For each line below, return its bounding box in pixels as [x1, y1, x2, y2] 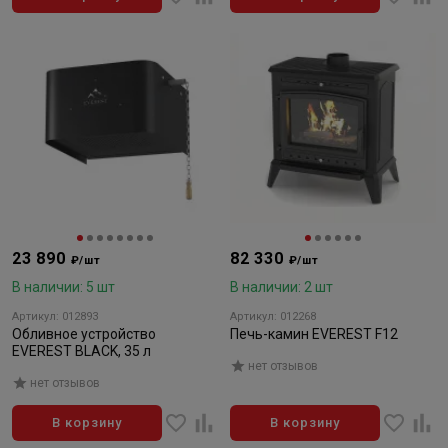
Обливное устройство [12, 326, 156, 342]
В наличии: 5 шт [12, 279, 115, 295]
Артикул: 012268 [230, 310, 316, 323]
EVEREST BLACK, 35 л [12, 343, 151, 359]
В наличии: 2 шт [230, 279, 333, 295]
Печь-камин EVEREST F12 [230, 326, 398, 342]
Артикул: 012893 [12, 310, 98, 323]
